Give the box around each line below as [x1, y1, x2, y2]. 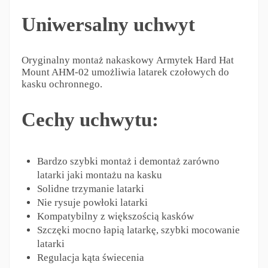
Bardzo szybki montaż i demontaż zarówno [36, 155, 220, 167]
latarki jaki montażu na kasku [36, 169, 162, 181]
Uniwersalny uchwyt [21, 14, 195, 36]
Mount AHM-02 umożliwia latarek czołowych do [21, 66, 229, 78]
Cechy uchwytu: [21, 109, 159, 131]
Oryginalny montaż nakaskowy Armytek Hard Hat [21, 54, 234, 66]
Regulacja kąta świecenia [36, 251, 144, 263]
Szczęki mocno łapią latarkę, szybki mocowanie [36, 224, 240, 236]
